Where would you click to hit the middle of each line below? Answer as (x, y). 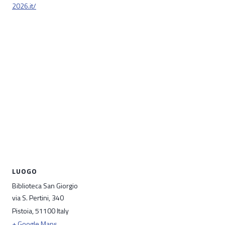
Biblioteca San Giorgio (45, 186)
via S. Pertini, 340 (38, 198)
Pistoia (22, 211)
